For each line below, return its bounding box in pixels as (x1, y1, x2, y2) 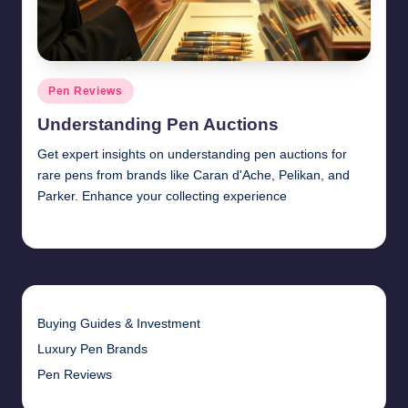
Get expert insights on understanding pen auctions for (37, 148, 347, 162)
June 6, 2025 (153, 221, 211, 232)
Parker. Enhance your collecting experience (37, 189, 287, 204)
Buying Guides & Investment (37, 317, 200, 331)
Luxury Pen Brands (37, 342, 148, 357)
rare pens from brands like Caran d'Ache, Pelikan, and (37, 168, 350, 183)
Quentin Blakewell (37, 220, 118, 231)
